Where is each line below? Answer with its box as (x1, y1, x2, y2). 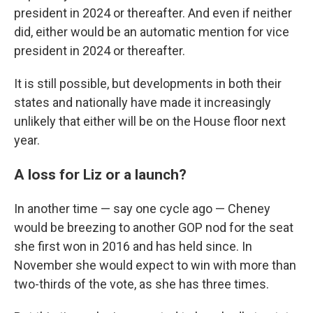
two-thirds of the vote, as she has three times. (14, 277, 269, 291)
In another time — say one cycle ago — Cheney (14, 201, 270, 216)
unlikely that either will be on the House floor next (14, 114, 286, 129)
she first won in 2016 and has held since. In (14, 239, 252, 254)
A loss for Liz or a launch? (14, 166, 187, 183)
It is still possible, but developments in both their (14, 76, 282, 91)
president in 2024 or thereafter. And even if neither (14, 6, 292, 20)
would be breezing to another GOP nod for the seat (14, 220, 293, 235)
